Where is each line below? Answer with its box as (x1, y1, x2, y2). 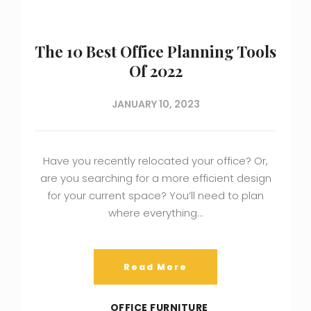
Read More (124, 260, 187, 273)
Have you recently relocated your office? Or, (43, 153, 268, 168)
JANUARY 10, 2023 (111, 96, 200, 111)
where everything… (108, 205, 203, 220)
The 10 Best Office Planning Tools (35, 40, 276, 62)
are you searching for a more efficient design (40, 170, 271, 185)
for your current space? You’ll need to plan (47, 187, 264, 203)
